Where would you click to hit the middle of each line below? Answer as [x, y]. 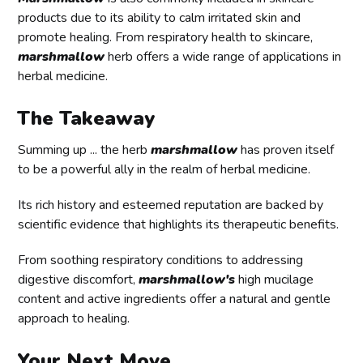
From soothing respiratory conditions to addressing [161, 261]
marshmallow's [187, 280]
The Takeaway [86, 119]
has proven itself [286, 150]
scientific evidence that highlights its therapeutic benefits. [179, 225]
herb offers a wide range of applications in [223, 57]
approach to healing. [74, 319]
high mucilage [275, 280]
